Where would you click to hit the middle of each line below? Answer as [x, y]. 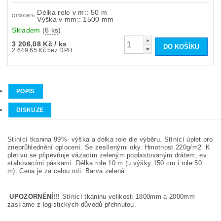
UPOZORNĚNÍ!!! [35, 196]
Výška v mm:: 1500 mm [75, 19]
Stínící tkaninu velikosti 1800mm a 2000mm [127, 196]
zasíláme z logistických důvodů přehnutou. [72, 204]
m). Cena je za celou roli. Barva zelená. [68, 171]
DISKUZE [30, 110]
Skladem [27, 30]
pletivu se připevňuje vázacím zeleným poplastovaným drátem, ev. [108, 155]
